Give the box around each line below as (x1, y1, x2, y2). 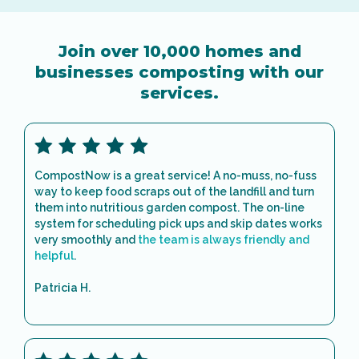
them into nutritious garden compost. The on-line (34, 201, 305, 215)
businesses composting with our (35, 63, 324, 82)
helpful (34, 249, 74, 263)
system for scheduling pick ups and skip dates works (34, 217, 322, 231)
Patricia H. (34, 281, 91, 295)
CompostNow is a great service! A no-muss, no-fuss (34, 169, 317, 183)
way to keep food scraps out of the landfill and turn (34, 185, 314, 199)
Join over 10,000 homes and (58, 42, 301, 61)
